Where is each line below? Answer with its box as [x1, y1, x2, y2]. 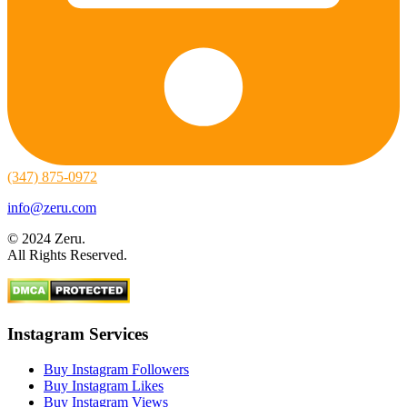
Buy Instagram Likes [44, 377, 164, 393]
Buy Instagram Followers [44, 361, 189, 377]
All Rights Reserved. [7, 247, 127, 263]
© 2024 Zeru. [7, 231, 85, 247]
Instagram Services [7, 324, 148, 344]
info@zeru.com [7, 200, 96, 216]
